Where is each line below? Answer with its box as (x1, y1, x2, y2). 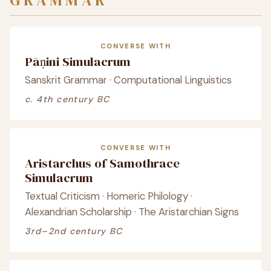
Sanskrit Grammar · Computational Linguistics (25, 73, 232, 87)
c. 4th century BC (25, 94, 110, 105)
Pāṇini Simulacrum (25, 53, 131, 70)
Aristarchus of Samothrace (25, 154, 180, 172)
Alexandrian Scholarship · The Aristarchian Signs (25, 205, 239, 218)
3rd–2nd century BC (25, 226, 123, 237)
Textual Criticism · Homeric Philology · (25, 189, 192, 203)
